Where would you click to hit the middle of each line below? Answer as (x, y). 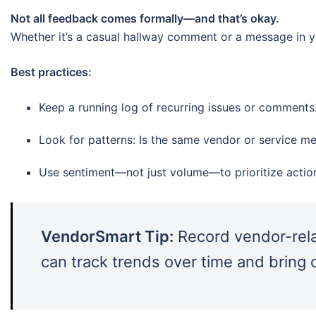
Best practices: (51, 72)
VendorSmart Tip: (107, 236)
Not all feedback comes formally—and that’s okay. (145, 18)
